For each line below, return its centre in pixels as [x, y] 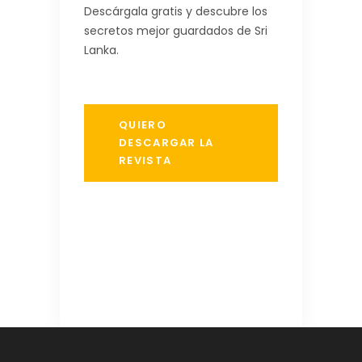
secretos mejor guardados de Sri [176, 30]
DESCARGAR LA [166, 142]
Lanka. [101, 50]
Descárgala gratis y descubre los [176, 11]
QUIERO [143, 124]
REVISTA [145, 160]
